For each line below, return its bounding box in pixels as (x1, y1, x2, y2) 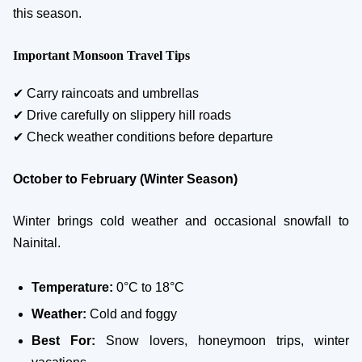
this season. (13, 6, 82, 21)
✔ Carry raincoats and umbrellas (13, 86, 199, 101)
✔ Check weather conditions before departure (13, 130, 273, 145)
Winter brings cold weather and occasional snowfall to (13, 214, 349, 229)
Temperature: (32, 280, 113, 295)
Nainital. (13, 236, 61, 250)
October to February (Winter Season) (13, 172, 238, 187)
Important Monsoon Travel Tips (13, 48, 190, 63)
